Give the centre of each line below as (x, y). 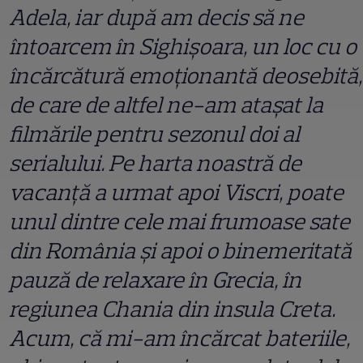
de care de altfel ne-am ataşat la (166, 105)
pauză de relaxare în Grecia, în (155, 280)
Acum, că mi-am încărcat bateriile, (179, 338)
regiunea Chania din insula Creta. (172, 309)
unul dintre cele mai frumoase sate (179, 222)
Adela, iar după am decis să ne (156, 17)
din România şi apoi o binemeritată (180, 251)
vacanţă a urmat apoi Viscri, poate (176, 192)
